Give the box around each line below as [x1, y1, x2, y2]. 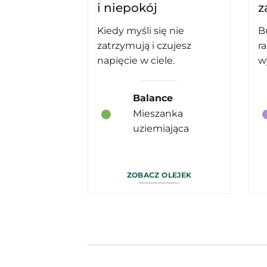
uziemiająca [132, 123, 189, 135]
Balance [132, 92, 173, 104]
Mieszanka [132, 108, 183, 120]
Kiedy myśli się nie [97, 25, 184, 37]
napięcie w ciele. [97, 55, 175, 67]
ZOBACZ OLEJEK [126, 170, 192, 179]
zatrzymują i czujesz [97, 40, 191, 52]
